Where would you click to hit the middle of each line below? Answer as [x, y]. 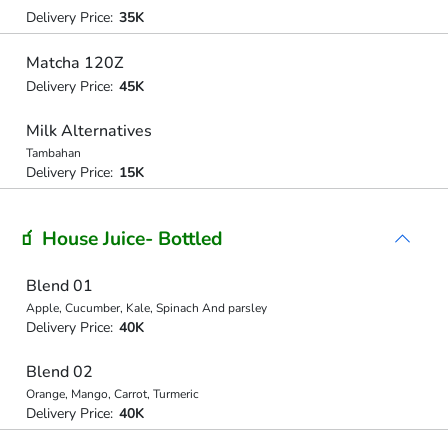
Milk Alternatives [88, 131]
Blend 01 [59, 285]
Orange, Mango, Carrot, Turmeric [112, 394]
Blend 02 [59, 372]
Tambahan [53, 153]
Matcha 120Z [74, 62]
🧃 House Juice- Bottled [120, 238]
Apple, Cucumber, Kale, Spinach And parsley [146, 307]
